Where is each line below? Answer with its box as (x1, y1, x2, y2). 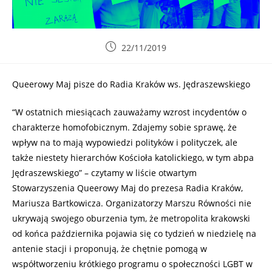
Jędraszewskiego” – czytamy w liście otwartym (12, 167, 197, 179)
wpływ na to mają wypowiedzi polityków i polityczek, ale (12, 137, 237, 149)
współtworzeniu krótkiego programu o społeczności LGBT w (12, 258, 253, 270)
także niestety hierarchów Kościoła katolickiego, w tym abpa (12, 152, 254, 164)
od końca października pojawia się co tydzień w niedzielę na (12, 228, 256, 240)
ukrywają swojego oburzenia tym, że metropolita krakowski (12, 212, 250, 225)
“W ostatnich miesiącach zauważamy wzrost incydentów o (12, 106, 246, 118)
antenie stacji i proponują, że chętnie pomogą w (12, 243, 207, 255)
